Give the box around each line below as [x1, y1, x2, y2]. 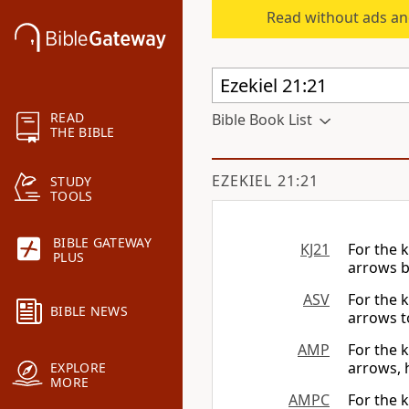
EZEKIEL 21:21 [212, 171, 319, 191]
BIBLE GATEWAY [53, 234, 152, 252]
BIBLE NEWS [50, 302, 128, 320]
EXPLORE [50, 359, 107, 377]
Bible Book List [212, 110, 312, 130]
